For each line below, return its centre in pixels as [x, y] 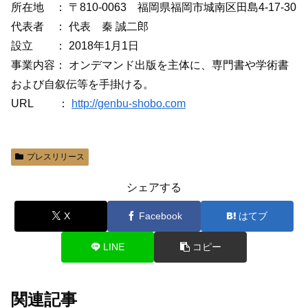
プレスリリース [55, 156]
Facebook [160, 216]
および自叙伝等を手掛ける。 [82, 84]
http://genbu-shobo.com [129, 103]
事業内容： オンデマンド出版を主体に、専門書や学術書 [150, 65]
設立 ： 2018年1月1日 [75, 45]
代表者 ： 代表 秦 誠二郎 [80, 26]
